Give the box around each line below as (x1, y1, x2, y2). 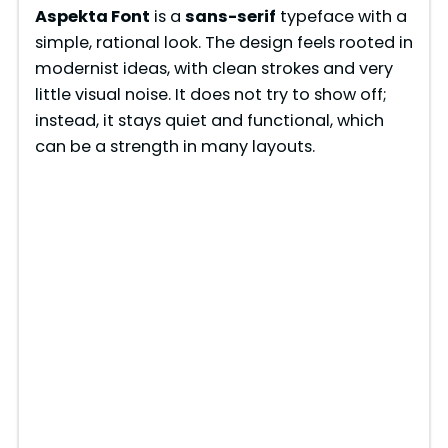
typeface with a (275, 4, 407, 28)
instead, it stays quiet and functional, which (34, 108, 384, 132)
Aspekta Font (34, 4, 150, 28)
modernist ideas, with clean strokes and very (34, 56, 393, 80)
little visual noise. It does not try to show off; (34, 82, 387, 106)
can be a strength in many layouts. (34, 134, 315, 158)
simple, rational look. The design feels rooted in (34, 30, 413, 54)
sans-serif (184, 4, 276, 28)
